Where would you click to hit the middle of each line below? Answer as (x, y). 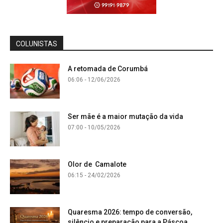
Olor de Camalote (97, 164)
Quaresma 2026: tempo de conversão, (130, 212)
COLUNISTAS (37, 44)
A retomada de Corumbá (108, 68)
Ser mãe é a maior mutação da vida (125, 116)
